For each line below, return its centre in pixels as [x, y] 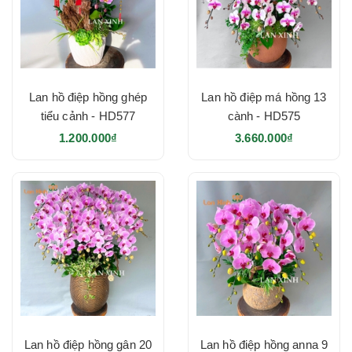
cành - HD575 [264, 115]
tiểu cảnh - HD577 [88, 115]
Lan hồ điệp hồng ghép [88, 97]
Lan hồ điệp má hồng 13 [264, 97]
